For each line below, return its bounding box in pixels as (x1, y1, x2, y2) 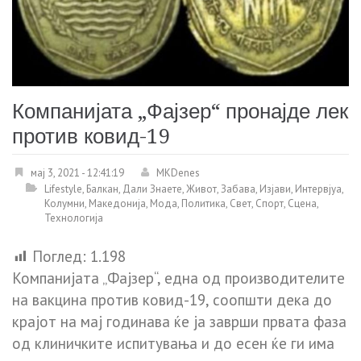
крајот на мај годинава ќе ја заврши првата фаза (12, 312, 346, 332)
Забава (221, 182, 255, 197)
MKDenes (156, 166, 200, 180)
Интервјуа (295, 182, 342, 197)
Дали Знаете (122, 182, 182, 197)
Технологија (44, 211, 103, 226)
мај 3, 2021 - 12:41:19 (31, 166, 124, 180)
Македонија (89, 197, 146, 211)
